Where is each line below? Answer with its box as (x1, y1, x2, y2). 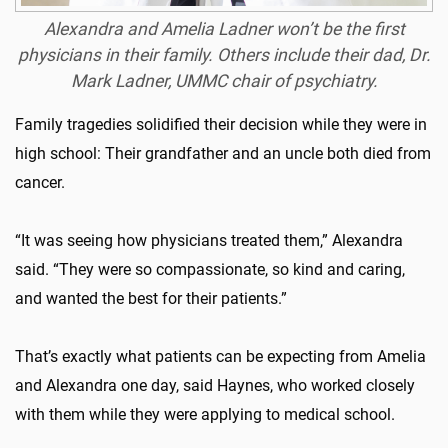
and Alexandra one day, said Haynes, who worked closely (15, 376, 415, 395)
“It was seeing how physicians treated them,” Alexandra (15, 231, 403, 250)
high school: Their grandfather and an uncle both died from (15, 144, 431, 163)
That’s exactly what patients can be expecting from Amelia (15, 347, 426, 366)
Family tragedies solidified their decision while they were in (15, 115, 427, 134)
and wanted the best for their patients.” (15, 289, 287, 308)
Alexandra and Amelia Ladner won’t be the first (43, 19, 405, 39)
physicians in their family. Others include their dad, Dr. (17, 45, 431, 65)
